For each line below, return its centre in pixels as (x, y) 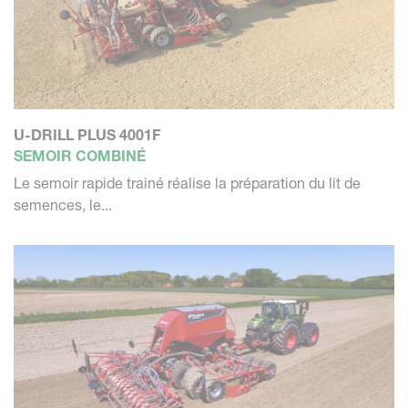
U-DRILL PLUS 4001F (87, 134)
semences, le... (63, 204)
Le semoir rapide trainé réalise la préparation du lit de (187, 183)
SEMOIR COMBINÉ (80, 155)
